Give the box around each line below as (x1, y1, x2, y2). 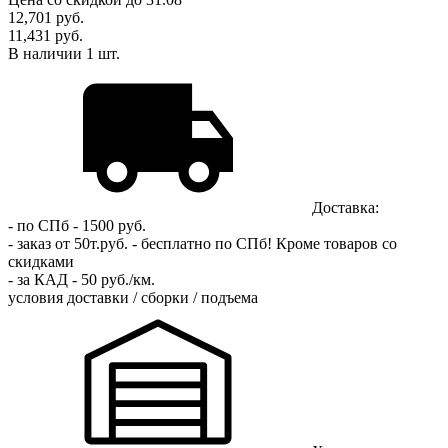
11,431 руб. (8, 26, 83, 44)
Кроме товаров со (276, 234, 397, 252)
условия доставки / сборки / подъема (8, 288, 258, 306)
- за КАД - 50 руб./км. (8, 270, 155, 288)
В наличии (8, 44, 86, 62)
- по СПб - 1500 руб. (8, 216, 146, 234)
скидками (8, 252, 74, 270)
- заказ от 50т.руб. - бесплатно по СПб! (8, 234, 276, 252)
